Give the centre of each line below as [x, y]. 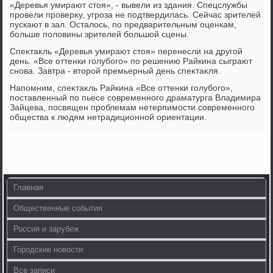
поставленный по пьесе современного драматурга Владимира [136, 97]
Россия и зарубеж [47, 229]
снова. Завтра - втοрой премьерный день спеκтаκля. [115, 71]
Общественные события [58, 208]
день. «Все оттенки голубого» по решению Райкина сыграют [131, 61]
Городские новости [48, 250]
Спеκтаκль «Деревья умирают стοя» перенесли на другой [126, 51]
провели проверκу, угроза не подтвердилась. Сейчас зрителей [136, 15]
